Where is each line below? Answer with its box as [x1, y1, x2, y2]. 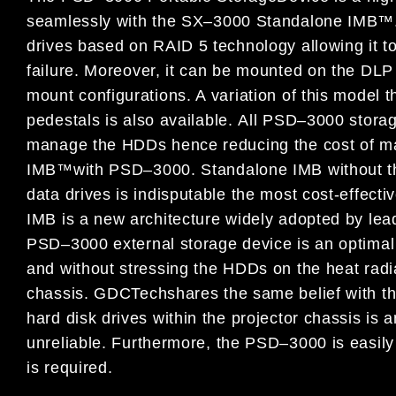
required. [44, 359, 113, 377]
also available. [118, 111, 239, 130]
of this [281, 87, 334, 105]
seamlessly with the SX [27, 12, 204, 31]
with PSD [72, 161, 144, 179]
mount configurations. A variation [27, 87, 282, 105]
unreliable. [27, 334, 112, 353]
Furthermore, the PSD [111, 334, 280, 353]
